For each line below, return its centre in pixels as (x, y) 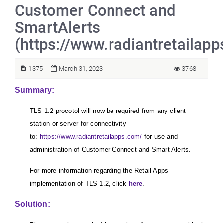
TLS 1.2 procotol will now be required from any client (108, 111)
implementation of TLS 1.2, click (79, 183)
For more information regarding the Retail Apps (99, 170)
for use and (160, 137)
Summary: (35, 90)
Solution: (33, 204)
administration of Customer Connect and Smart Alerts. (111, 150)
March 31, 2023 (80, 68)
